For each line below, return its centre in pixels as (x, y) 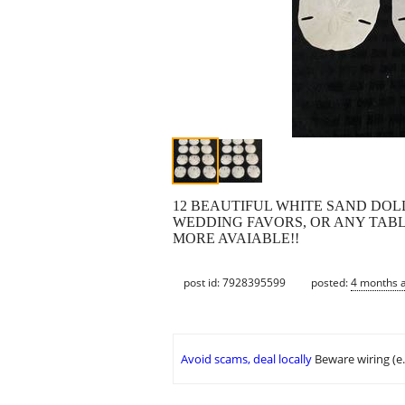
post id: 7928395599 (235, 282)
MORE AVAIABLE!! (236, 239)
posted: (331, 282)
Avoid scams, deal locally (246, 359)
